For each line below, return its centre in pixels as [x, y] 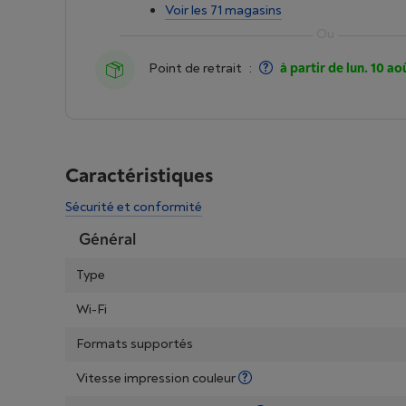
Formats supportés [135, 344]
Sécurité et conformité [134, 207]
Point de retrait [195, 68]
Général [107, 240]
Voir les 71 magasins [223, 10]
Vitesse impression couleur [157, 378]
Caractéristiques [139, 176]
